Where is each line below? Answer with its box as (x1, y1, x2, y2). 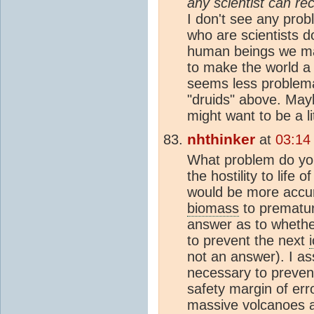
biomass (187, 200, 239, 216)
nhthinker (187, 130, 255, 148)
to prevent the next (187, 232, 309, 248)
